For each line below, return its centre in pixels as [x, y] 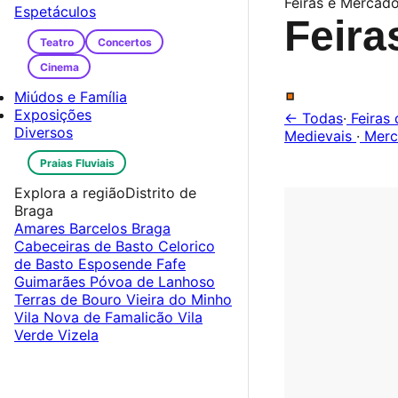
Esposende [117, 264]
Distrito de [161, 193]
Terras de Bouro [70, 299]
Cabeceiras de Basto [86, 246]
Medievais [320, 136]
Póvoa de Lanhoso [152, 282]
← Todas [314, 118]
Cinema [59, 67]
